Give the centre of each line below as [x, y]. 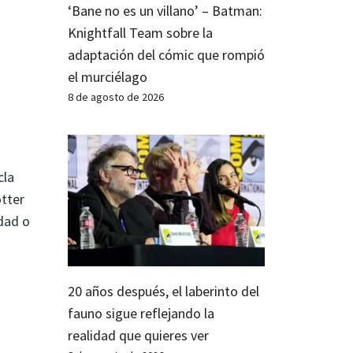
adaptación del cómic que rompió [166, 54]
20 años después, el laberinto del [163, 291]
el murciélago [108, 76]
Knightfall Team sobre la [140, 32]
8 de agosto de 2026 [116, 97]
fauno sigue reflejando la [141, 313]
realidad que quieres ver [138, 335]
